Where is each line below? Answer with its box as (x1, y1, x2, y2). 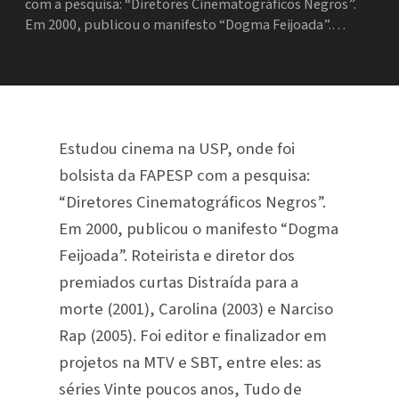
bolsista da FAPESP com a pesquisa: (58, 163, 310, 187)
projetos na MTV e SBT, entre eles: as (58, 350, 322, 374)
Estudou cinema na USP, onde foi (58, 136, 295, 160)
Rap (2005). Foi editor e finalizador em (58, 323, 327, 347)
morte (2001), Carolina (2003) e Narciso (58, 297, 333, 321)
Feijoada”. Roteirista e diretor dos (58, 243, 295, 267)
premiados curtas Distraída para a (58, 270, 298, 294)
